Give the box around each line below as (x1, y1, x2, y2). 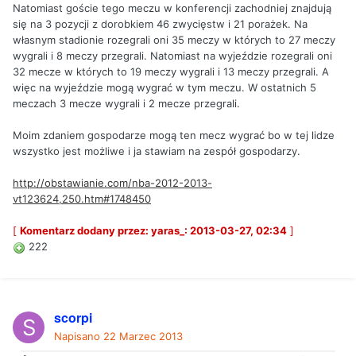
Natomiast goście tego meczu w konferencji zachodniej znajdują (13, 2, 331, 15)
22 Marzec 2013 (103, 330, 183, 343)
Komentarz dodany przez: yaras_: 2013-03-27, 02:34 (20, 224, 287, 238)
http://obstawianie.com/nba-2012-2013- (13, 176, 212, 190)
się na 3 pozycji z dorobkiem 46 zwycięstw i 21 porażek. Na (13, 17, 308, 31)
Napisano (54, 330, 103, 343)
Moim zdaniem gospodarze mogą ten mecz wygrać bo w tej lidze (13, 129, 335, 142)
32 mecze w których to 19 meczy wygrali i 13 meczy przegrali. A (13, 65, 329, 79)
